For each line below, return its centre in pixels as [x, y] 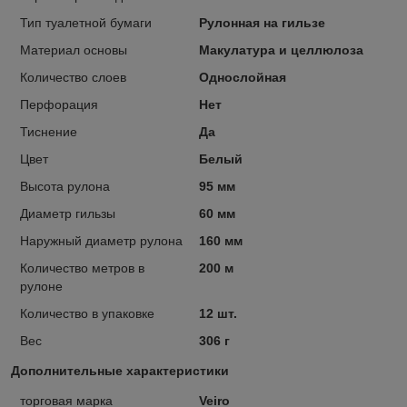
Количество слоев [73, 77]
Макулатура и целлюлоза [281, 50]
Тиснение [49, 131]
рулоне [41, 286]
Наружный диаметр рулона [101, 240]
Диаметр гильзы [68, 213]
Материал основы [74, 50]
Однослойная [242, 77]
